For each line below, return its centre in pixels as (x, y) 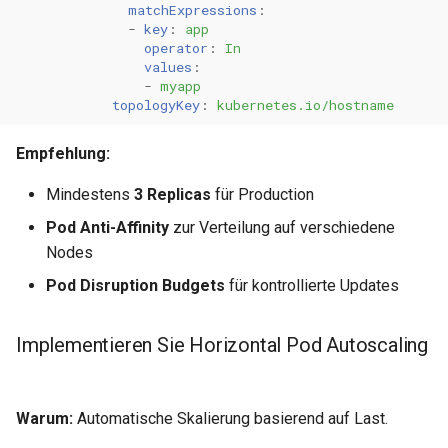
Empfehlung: (63, 153)
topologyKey (156, 104)
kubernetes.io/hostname (305, 104)
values (168, 66)
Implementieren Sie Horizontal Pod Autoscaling (222, 345)
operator (176, 47)
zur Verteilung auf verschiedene (282, 227)
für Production (262, 194)
